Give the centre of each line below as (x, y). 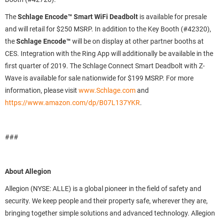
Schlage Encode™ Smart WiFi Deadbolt (79, 17)
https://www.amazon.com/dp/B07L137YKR (72, 103)
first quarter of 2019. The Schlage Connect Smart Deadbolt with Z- (105, 66)
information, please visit (42, 90)
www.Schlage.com (107, 90)
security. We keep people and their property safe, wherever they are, (106, 201)
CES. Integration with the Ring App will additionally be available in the (109, 54)
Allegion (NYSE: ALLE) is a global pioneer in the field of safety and (103, 189)
